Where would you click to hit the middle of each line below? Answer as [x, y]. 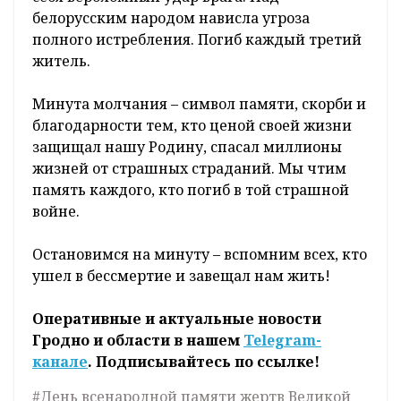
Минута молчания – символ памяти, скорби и [199, 104]
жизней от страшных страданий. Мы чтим [189, 169]
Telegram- [282, 341]
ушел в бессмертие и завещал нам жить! [181, 276]
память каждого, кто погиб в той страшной [191, 190]
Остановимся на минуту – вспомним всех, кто [200, 255]
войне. [56, 212]
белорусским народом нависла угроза [171, 18]
